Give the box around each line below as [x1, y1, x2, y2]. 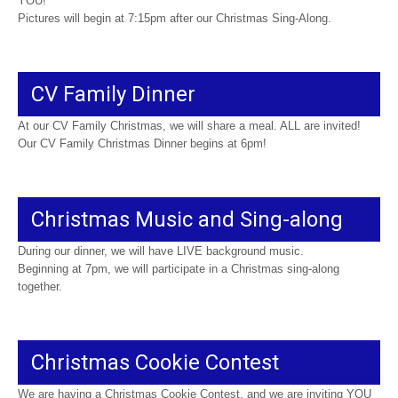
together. [18, 279, 62, 293]
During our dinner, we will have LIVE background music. [18, 243, 304, 258]
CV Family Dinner [31, 81, 195, 107]
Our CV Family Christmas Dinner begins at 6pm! [18, 136, 267, 150]
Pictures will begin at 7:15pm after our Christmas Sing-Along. [18, 11, 331, 25]
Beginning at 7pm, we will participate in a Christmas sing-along [18, 261, 339, 275]
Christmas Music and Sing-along [31, 206, 343, 232]
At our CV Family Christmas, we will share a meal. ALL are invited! [18, 118, 361, 132]
